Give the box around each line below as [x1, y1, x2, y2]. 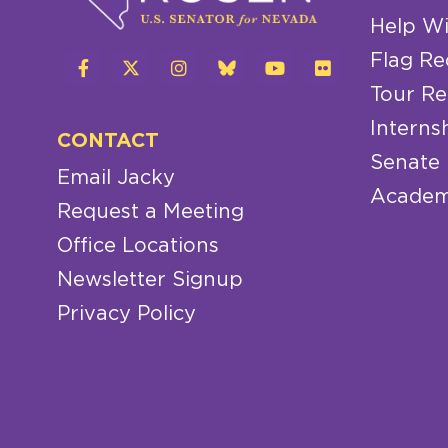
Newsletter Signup [57, 270, 243, 291]
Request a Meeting [57, 202, 244, 223]
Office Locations [57, 236, 219, 257]
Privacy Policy [57, 304, 196, 325]
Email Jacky [57, 168, 175, 189]
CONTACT [57, 130, 159, 151]
